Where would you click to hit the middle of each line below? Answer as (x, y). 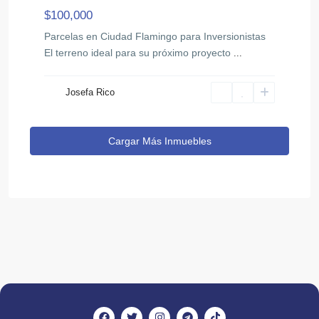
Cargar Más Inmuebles (159, 141)
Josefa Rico (90, 92)
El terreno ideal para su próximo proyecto (139, 52)
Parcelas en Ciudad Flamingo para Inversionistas (155, 36)
